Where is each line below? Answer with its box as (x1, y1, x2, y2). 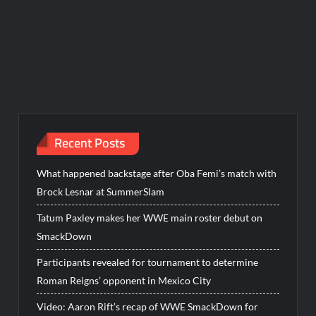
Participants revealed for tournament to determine (37, 256, 259, 269)
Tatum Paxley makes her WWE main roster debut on (37, 212, 263, 224)
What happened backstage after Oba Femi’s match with (37, 167, 277, 180)
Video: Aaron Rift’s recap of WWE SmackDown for (37, 300, 259, 313)
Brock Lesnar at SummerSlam (37, 186, 165, 198)
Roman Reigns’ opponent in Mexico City (37, 274, 212, 287)
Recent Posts (54, 130, 126, 154)
